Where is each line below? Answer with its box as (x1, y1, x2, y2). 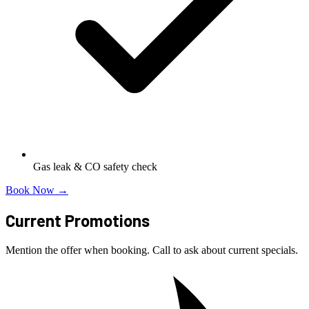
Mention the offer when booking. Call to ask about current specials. (6, 244, 298, 257)
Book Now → (6, 184, 68, 197)
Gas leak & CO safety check (33, 161, 157, 173)
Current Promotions (6, 210, 150, 231)
